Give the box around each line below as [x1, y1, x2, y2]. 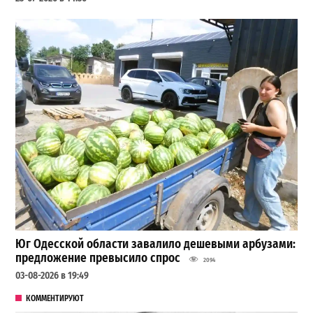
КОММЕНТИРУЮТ [25, 293, 84, 304]
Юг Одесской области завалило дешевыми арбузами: [15, 237, 296, 252]
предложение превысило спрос [15, 251, 181, 266]
